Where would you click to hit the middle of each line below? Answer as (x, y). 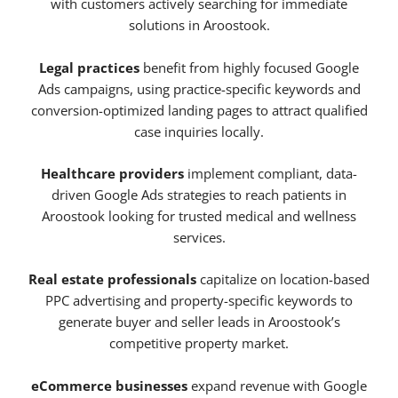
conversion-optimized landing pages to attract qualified (199, 110)
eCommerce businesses (109, 385)
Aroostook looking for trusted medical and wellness (199, 216)
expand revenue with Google (277, 385)
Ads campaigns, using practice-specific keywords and (199, 88)
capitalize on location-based (283, 279)
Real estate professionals (112, 279)
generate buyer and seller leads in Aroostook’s (199, 322)
